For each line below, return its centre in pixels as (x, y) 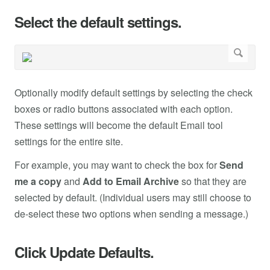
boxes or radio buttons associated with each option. (124, 109)
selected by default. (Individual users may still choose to (133, 198)
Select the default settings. (98, 22)
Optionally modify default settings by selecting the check (133, 93)
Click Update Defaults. (84, 252)
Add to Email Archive (131, 181)
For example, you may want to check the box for (117, 165)
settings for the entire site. (69, 142)
